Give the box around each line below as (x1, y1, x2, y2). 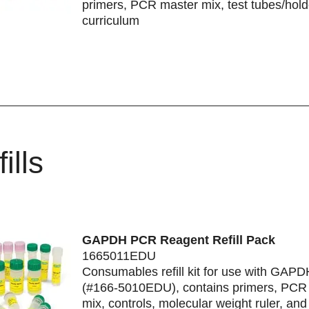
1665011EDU (81, 248, 156, 263)
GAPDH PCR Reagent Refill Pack (81, 232, 275, 247)
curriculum (81, 13, 139, 28)
